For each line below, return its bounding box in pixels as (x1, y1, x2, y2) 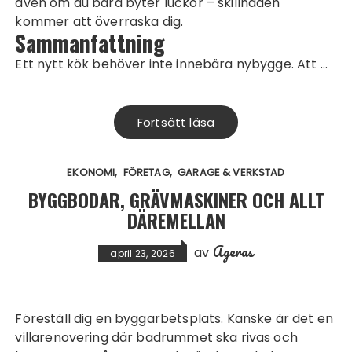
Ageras (212, 240, 254, 262)
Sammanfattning (15, 27, 166, 59)
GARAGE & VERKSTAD (178, 165, 285, 180)
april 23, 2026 (110, 247, 175, 260)
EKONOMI (67, 165, 115, 180)
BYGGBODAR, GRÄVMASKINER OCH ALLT (27, 185, 324, 214)
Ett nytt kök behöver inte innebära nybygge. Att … (15, 55, 328, 73)
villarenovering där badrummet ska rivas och (15, 328, 298, 346)
